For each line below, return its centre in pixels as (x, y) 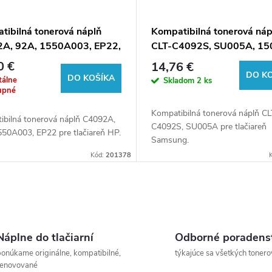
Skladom (180, 81)
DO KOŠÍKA (91, 78)
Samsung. (170, 140)
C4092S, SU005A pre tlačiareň (209, 126)
